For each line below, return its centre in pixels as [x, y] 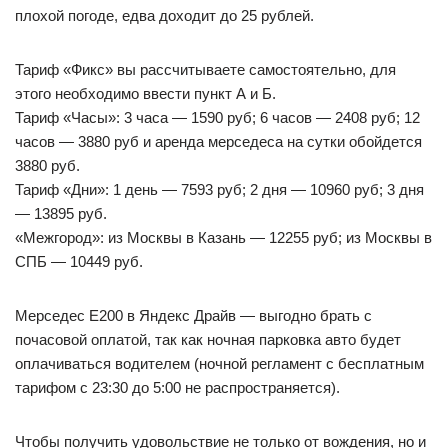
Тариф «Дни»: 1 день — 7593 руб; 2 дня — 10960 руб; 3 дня [219, 189]
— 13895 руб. [61, 213]
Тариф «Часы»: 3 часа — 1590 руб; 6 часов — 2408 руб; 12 [217, 117]
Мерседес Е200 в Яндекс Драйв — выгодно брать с [193, 315]
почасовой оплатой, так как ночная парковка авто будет [208, 339]
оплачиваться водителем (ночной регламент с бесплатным [219, 363]
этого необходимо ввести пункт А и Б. [145, 93]
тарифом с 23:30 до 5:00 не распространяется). [177, 387]
